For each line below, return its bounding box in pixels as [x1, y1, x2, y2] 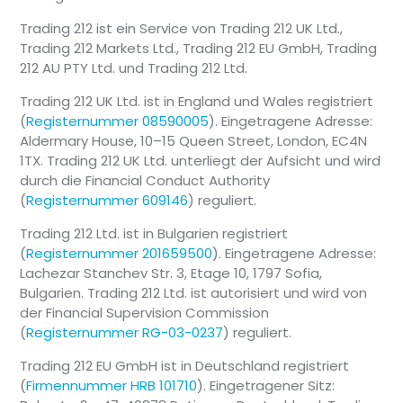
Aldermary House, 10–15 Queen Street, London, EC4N [20, 131, 368, 151]
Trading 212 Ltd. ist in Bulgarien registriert [20, 224, 289, 244]
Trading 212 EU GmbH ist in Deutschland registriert [20, 356, 350, 376]
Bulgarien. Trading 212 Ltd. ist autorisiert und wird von [20, 283, 368, 303]
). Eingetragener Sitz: [197, 376, 336, 396]
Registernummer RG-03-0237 [26, 323, 224, 343]
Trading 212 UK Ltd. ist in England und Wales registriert [20, 92, 374, 112]
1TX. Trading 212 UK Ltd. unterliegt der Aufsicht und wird [20, 151, 381, 171]
